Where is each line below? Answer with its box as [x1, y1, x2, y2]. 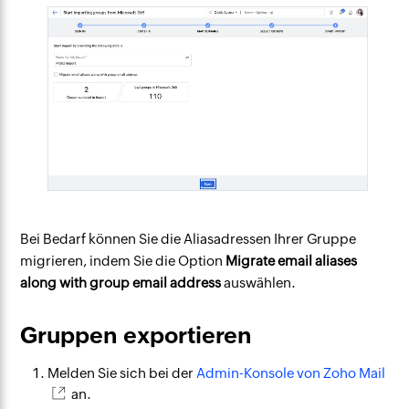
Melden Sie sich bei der [47, 364, 197, 381]
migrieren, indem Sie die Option [20, 252, 226, 268]
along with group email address [20, 274, 222, 290]
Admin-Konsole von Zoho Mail [196, 364, 386, 381]
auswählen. [221, 274, 297, 290]
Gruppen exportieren [20, 321, 253, 348]
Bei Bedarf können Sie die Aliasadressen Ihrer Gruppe [20, 230, 357, 246]
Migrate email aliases [225, 252, 358, 268]
